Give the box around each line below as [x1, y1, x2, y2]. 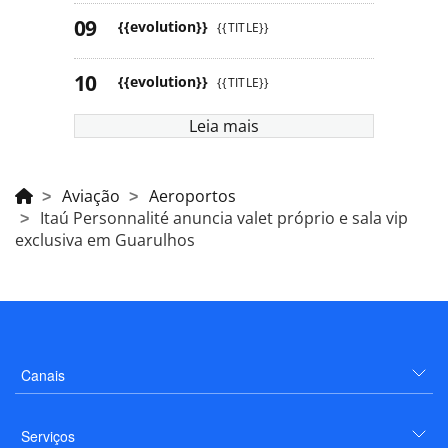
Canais [21, 364, 65, 385]
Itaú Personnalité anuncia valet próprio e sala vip [40, 206, 408, 229]
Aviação [62, 184, 120, 207]
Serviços [21, 425, 75, 446]
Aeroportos [149, 184, 236, 207]
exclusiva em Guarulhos [15, 228, 195, 251]
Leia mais [189, 114, 259, 137]
